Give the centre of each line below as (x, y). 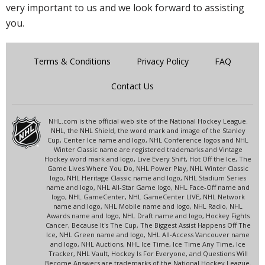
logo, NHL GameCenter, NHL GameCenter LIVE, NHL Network (148, 196)
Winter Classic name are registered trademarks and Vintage (148, 149)
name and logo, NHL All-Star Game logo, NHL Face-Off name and (148, 187)
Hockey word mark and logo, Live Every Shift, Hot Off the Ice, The (148, 159)
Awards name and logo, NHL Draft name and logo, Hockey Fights (148, 215)
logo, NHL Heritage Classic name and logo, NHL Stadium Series (148, 177)
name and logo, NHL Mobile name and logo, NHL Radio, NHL (148, 206)
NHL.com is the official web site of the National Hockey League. (148, 121)
